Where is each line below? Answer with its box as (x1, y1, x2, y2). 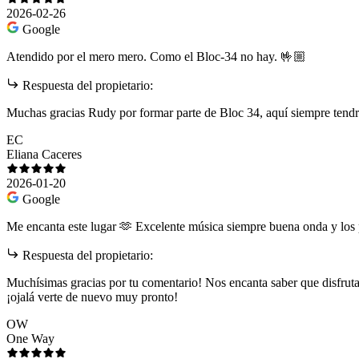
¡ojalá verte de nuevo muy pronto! (6, 290, 178, 305)
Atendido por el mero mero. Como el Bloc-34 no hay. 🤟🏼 (6, 50, 306, 64)
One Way (6, 332, 54, 346)
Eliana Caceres (6, 147, 82, 162)
